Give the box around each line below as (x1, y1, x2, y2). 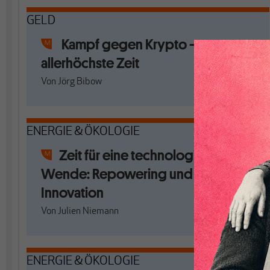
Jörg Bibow (58, 77, 102, 87)
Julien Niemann (58, 207, 119, 216)
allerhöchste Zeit (41, 54, 139, 72)
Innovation (41, 183, 104, 202)
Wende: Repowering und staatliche (41, 165, 251, 183)
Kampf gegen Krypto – (59, 35, 198, 54)
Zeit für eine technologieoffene (59, 146, 243, 165)
